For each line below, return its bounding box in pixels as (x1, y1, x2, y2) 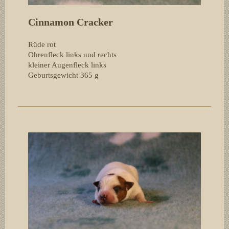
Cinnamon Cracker (28, 16, 113, 28)
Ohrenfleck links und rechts (28, 50, 117, 59)
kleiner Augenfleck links (28, 60, 106, 69)
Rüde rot (28, 40, 56, 49)
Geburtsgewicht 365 (28, 71, 93, 79)
